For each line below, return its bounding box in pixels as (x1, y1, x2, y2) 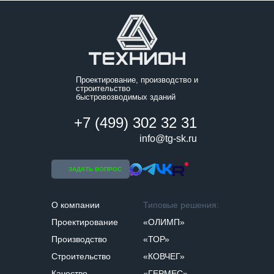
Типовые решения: (143, 200, 219, 210)
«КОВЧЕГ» (143, 251, 185, 261)
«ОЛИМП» (143, 217, 185, 227)
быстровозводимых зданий (76, 92, 176, 102)
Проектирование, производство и (76, 75, 198, 84)
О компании (51, 200, 100, 210)
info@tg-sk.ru (139, 133, 197, 144)
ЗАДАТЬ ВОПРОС (68, 166, 122, 172)
